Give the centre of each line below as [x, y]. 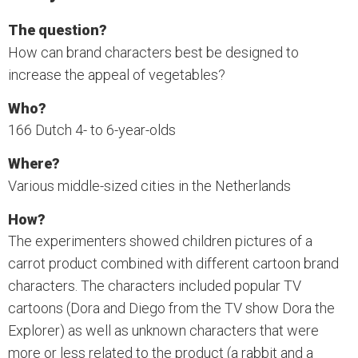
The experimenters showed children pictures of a [160, 241]
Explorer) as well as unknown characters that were [163, 331]
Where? [34, 164]
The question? [58, 30]
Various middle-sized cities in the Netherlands [149, 185]
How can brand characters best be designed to [153, 52]
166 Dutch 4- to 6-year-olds [92, 130]
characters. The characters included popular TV [155, 286]
